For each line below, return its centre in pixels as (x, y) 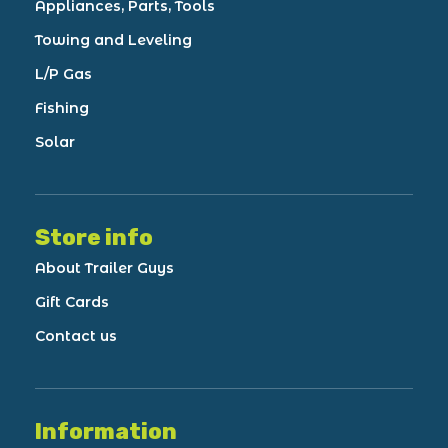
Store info (94, 237)
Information (106, 431)
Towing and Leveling (113, 39)
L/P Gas (63, 73)
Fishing (62, 107)
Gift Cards (72, 301)
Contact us (76, 335)
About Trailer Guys (104, 267)
